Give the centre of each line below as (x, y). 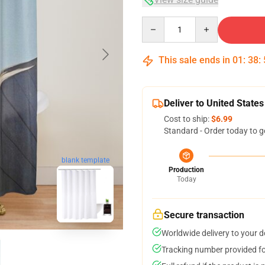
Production (186, 170)
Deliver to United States (214, 103)
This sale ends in (194, 60)
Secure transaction (204, 215)
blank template (85, 160)
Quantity (158, 22)
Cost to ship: (188, 119)
